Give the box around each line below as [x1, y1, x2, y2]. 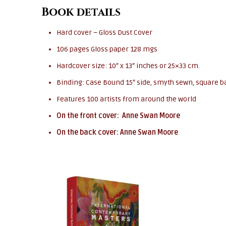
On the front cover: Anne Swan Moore [56, 111, 180, 121]
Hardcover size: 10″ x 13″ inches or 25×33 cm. [56, 62, 200, 71]
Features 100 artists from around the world [56, 95, 196, 104]
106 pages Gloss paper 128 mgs [56, 45, 157, 54]
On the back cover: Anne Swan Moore [56, 128, 178, 137]
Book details [41, 5, 121, 20]
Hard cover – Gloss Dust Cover [56, 28, 152, 37]
